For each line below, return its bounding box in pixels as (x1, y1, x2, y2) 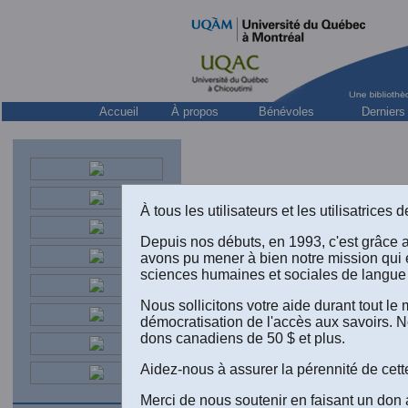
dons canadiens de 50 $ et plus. (140, 330, 346, 346)
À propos (171, 105, 219, 118)
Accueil (99, 105, 138, 118)
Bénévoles (259, 105, 314, 118)
